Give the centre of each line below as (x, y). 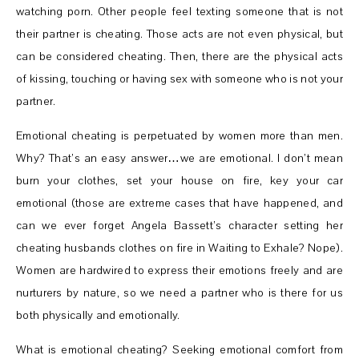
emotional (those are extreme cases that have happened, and (179, 203)
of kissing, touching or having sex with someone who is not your (179, 79)
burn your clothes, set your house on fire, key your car (179, 180)
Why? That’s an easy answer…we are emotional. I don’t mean (179, 158)
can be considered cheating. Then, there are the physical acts (179, 56)
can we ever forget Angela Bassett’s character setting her (179, 225)
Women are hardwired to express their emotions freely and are (179, 270)
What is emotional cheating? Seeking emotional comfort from (179, 349)
